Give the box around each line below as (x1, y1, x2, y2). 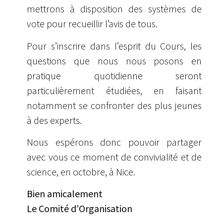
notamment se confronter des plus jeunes (27, 99, 202, 111)
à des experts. (27, 113, 82, 126)
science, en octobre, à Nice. (27, 165, 136, 178)
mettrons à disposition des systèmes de (27, 2, 202, 15)
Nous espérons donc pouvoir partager (27, 135, 202, 148)
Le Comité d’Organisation (27, 202, 133, 215)
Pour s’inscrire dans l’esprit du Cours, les (27, 39, 202, 52)
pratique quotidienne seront (27, 69, 202, 82)
